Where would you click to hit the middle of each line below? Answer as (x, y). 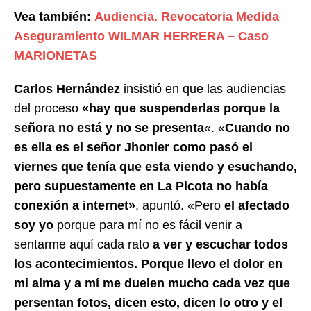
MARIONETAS (56, 56)
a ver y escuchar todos (220, 245)
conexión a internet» (75, 206)
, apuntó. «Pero (180, 206)
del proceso (48, 109)
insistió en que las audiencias (203, 89)
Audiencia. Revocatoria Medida (187, 17)
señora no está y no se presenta (109, 128)
